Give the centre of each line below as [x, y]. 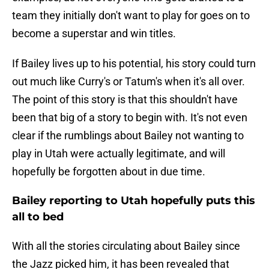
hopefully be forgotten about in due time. [109, 172]
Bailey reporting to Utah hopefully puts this [134, 201]
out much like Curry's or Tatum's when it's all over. [128, 82]
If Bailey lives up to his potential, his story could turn [134, 64]
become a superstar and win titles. [94, 34]
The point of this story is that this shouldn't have [125, 100]
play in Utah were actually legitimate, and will [119, 154]
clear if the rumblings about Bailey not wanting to [128, 136]
